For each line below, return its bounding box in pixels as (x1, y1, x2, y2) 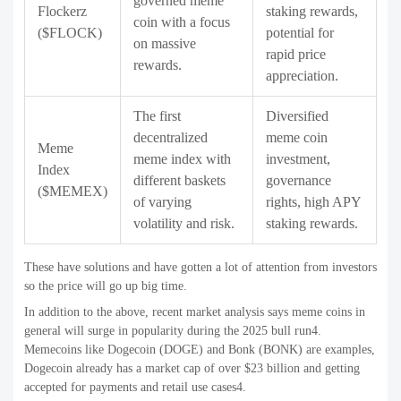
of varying (133, 194, 192, 210)
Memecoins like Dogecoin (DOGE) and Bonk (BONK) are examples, (24, 343, 375, 357)
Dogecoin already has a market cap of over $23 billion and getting (24, 362, 360, 376)
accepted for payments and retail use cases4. (24, 380, 246, 395)
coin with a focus (133, 14, 230, 30)
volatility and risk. (133, 216, 235, 232)
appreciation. (266, 68, 338, 84)
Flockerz (38, 4, 87, 20)
